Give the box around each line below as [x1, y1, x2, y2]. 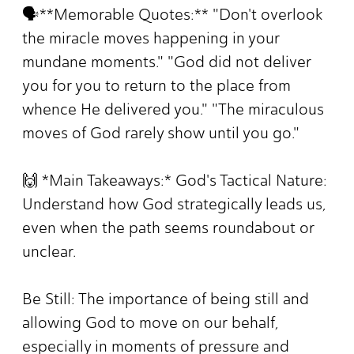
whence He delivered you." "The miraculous [22, 100, 324, 119]
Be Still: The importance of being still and [22, 289, 309, 309]
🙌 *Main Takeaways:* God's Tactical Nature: [22, 171, 327, 190]
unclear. [22, 242, 76, 262]
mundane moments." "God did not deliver [22, 52, 311, 72]
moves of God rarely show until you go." [22, 123, 299, 143]
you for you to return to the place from [22, 76, 291, 96]
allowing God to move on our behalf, [22, 313, 279, 333]
